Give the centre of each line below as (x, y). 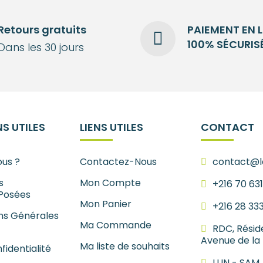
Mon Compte (110, 183)
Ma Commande (115, 225)
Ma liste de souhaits (124, 246)
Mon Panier (105, 204)
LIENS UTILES (111, 127)
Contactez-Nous (118, 161)
